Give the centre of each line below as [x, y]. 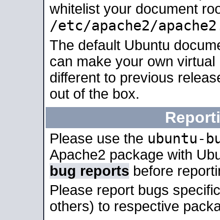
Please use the [98, 138]
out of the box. [95, 94]
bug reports [89, 171]
